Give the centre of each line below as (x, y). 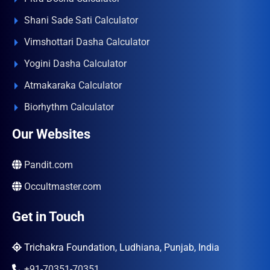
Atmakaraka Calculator (73, 85)
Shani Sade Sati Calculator (81, 20)
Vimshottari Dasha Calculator (87, 42)
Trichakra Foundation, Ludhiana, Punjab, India (121, 247)
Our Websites (51, 134)
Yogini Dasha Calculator (75, 64)
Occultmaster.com (63, 187)
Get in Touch (48, 217)
